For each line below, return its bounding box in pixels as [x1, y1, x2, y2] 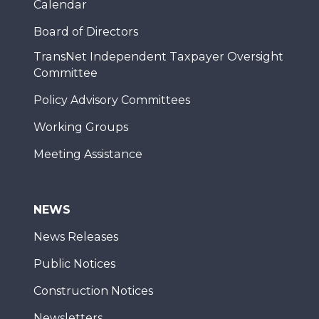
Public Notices [33, 257, 115, 271]
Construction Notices [33, 284, 153, 298]
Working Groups [33, 120, 128, 134]
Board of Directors [33, 25, 138, 38]
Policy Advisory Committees [33, 93, 190, 107]
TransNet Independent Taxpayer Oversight [33, 50, 283, 63]
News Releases [33, 230, 118, 244]
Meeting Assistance [33, 147, 142, 161]
